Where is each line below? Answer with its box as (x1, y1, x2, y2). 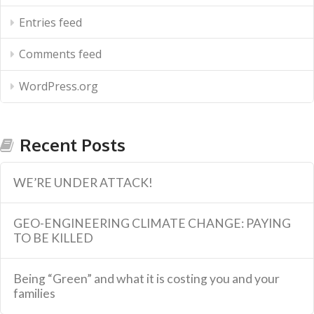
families (13, 286, 56, 301)
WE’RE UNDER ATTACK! (13, 175, 153, 190)
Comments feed (18, 46, 102, 62)
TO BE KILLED (13, 231, 94, 246)
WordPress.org (18, 78, 98, 95)
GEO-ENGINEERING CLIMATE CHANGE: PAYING (13, 216, 292, 231)
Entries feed (18, 14, 82, 30)
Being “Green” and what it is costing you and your (13, 271, 280, 287)
